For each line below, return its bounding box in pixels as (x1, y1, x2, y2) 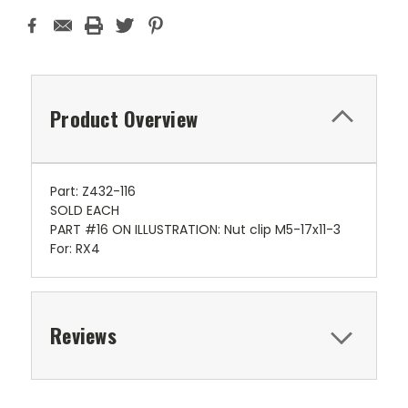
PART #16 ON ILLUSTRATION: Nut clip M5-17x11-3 (50, 219, 341, 239)
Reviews (50, 320, 117, 350)
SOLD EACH (50, 200, 119, 219)
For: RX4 (50, 239, 100, 258)
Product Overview (50, 103, 198, 133)
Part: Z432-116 (50, 181, 136, 200)
